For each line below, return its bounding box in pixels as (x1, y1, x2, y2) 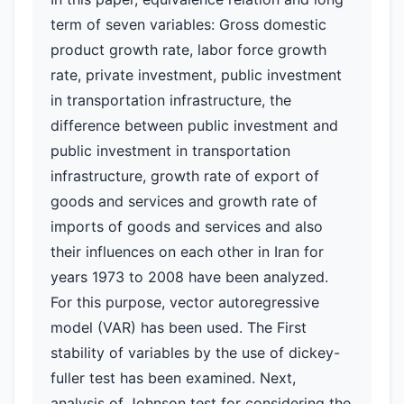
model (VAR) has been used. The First (50, 318, 307, 336)
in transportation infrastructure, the (50, 91, 291, 109)
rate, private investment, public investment (50, 66, 342, 84)
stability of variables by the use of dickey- (50, 344, 340, 362)
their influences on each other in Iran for (50, 243, 324, 261)
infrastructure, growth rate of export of (50, 167, 319, 185)
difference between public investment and (50, 116, 338, 134)
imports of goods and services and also (50, 217, 323, 235)
